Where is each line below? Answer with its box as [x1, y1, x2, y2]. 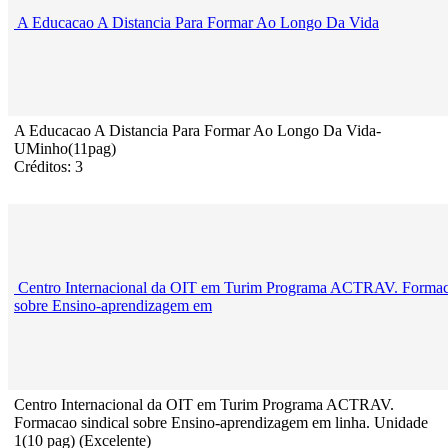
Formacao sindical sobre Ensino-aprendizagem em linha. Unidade [14, 414, 428, 432]
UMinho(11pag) [14, 140, 116, 158]
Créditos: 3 [14, 158, 83, 176]
